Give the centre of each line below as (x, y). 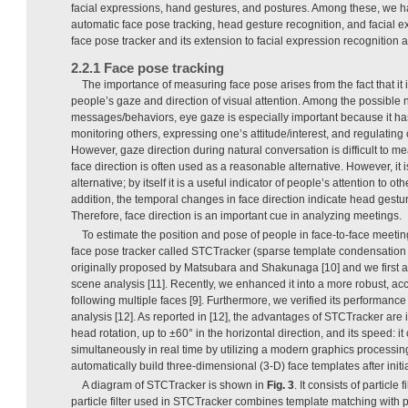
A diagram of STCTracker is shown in (174, 386)
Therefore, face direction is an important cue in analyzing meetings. (236, 216)
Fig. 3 (280, 386)
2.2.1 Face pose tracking (148, 68)
